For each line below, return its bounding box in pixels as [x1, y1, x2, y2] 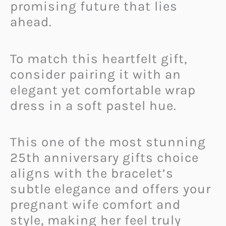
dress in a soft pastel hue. [10, 97, 177, 114]
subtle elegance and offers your [10, 181, 211, 197]
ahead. [10, 14, 52, 30]
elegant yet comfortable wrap [10, 82, 196, 98]
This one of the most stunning [10, 134, 206, 150]
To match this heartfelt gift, [10, 50, 187, 67]
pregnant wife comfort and [10, 197, 181, 213]
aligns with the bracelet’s [10, 165, 174, 182]
